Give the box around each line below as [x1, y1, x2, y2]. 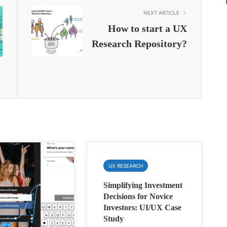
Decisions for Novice [103, 192, 173, 201]
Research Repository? [91, 37, 187, 49]
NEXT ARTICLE [143, 9, 179, 16]
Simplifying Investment [103, 180, 183, 190]
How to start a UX [107, 22, 187, 34]
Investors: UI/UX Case [103, 203, 182, 212]
